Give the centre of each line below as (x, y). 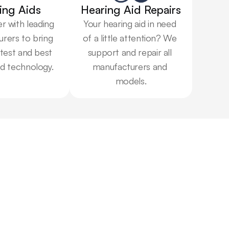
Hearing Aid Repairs (131, 9)
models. (131, 81)
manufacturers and (130, 66)
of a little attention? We (130, 38)
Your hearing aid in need (130, 24)
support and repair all (130, 52)
